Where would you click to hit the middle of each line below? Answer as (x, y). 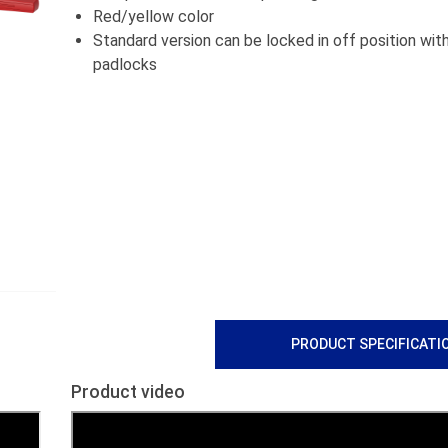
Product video (128, 392)
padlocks (125, 65)
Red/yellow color (153, 17)
